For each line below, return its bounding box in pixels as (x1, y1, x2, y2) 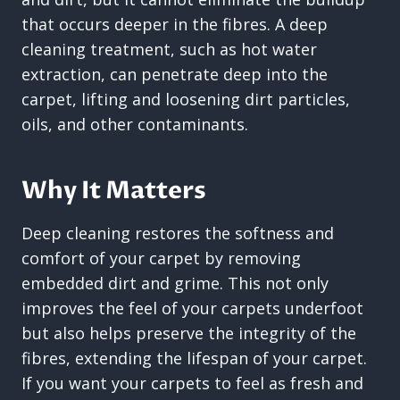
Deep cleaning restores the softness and (21, 222, 334, 244)
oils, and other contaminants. (21, 113, 248, 135)
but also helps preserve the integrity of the (21, 322, 356, 344)
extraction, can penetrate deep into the (21, 63, 328, 85)
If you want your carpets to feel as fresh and (21, 372, 363, 394)
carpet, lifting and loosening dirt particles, (21, 88, 350, 110)
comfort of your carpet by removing (21, 247, 301, 269)
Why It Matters (21, 173, 206, 207)
